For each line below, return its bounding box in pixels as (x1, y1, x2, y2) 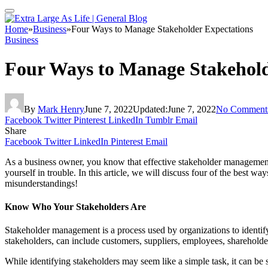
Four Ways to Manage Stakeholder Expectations (71, 24, 253, 34)
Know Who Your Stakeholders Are (5, 202, 146, 212)
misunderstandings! (5, 178, 78, 188)
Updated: (133, 103, 167, 114)
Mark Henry (38, 103, 84, 114)
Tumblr (145, 114, 173, 125)
